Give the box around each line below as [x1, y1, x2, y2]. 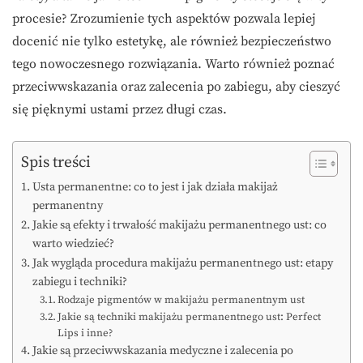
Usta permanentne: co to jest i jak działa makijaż [32, 180, 278, 195]
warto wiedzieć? [32, 237, 114, 252]
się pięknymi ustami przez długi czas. [12, 101, 227, 118]
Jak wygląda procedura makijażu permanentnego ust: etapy [32, 256, 333, 271]
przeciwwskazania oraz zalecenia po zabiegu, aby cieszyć [12, 79, 340, 96]
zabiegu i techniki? [32, 275, 127, 290]
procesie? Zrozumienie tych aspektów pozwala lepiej [12, 11, 315, 28]
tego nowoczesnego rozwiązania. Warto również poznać [12, 56, 335, 73]
